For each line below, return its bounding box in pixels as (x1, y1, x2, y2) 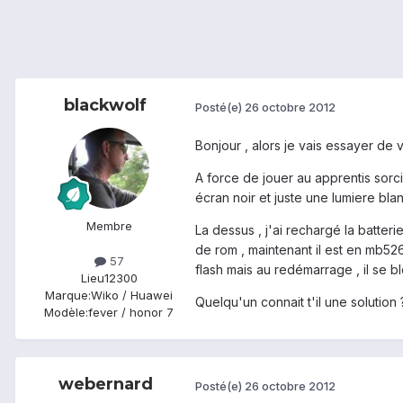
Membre (85, 219, 132, 234)
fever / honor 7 (88, 305, 174, 320)
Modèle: (44, 305, 88, 320)
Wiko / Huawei (91, 288, 173, 303)
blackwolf (64, 95, 147, 116)
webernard (58, 374, 153, 395)
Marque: (45, 288, 91, 303)
